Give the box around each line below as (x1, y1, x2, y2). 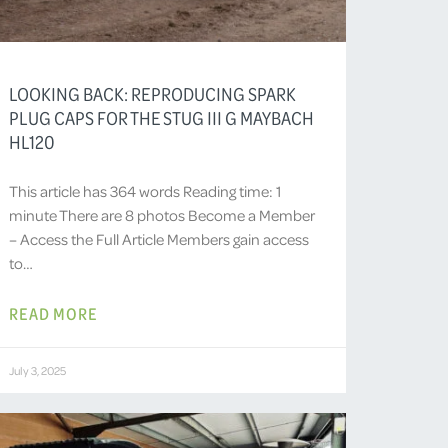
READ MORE (9, 301, 99, 324)
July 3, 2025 (9, 362, 67, 378)
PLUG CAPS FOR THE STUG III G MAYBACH (9, 105, 315, 130)
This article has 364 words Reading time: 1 (9, 180, 283, 201)
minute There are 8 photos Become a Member (9, 204, 316, 225)
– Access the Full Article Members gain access (9, 228, 310, 249)
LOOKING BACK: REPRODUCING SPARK (9, 81, 297, 106)
